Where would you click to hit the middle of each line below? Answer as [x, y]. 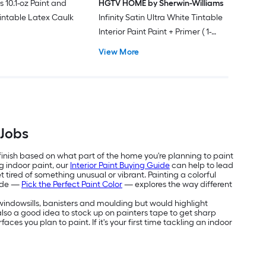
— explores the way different [177, 185]
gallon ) [113, 46]
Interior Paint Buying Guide [120, 166]
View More [119, 52]
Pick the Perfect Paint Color [72, 185]
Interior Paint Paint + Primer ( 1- [155, 31]
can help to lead [202, 166]
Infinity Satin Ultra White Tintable [161, 17]
